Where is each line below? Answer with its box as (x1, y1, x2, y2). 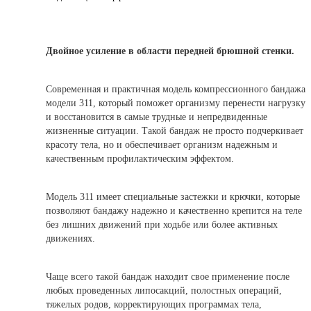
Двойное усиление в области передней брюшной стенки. (46, 45, 294, 56)
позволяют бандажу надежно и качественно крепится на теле (46, 205, 302, 216)
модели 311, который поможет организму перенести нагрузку (46, 97, 305, 108)
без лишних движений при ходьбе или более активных (46, 219, 278, 230)
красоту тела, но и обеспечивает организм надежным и (46, 139, 278, 150)
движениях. (46, 233, 95, 244)
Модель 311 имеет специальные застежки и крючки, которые (46, 191, 300, 202)
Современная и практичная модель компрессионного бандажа (46, 83, 305, 94)
